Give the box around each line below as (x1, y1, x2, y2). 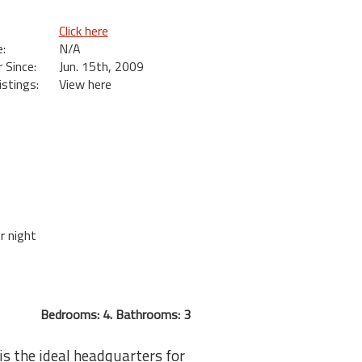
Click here (58, 21, 108, 40)
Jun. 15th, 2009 (58, 57, 144, 76)
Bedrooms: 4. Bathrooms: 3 (40, 305, 191, 324)
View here (58, 74, 112, 94)
